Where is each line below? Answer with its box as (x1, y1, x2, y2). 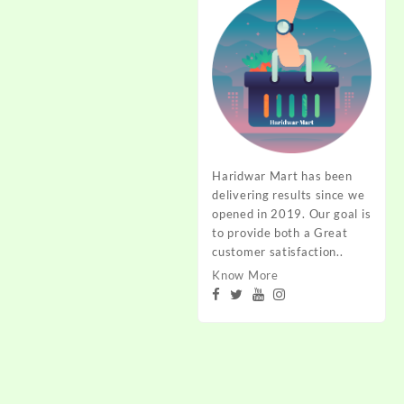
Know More (212, 267, 279, 282)
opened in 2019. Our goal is (212, 206, 372, 221)
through (136, 4, 187, 20)
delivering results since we (212, 187, 365, 202)
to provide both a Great (212, 225, 348, 240)
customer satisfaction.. (212, 243, 344, 259)
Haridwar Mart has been (212, 168, 353, 183)
